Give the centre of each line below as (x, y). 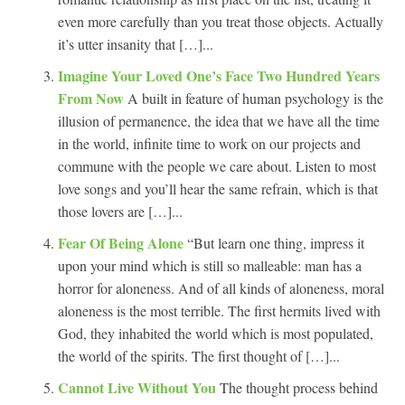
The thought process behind (299, 387)
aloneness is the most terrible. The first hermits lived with (219, 310)
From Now (93, 98)
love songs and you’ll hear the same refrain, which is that (218, 188)
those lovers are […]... (120, 211)
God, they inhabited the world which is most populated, (216, 333)
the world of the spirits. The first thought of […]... (199, 355)
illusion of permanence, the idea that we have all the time (219, 120)
